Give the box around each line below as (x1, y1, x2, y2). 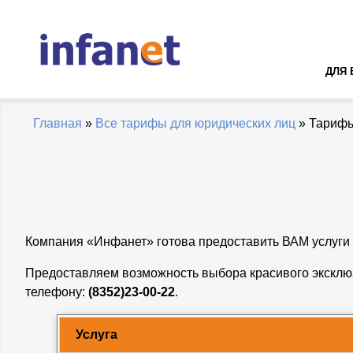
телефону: (25, 285, 88, 299)
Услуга (76, 328, 117, 342)
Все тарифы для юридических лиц (95, 117, 295, 131)
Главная (33, 117, 82, 131)
